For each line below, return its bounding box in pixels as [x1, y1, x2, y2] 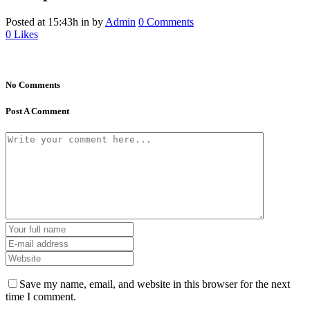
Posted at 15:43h [6, 15, 78, 28]
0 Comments [138, 15, 194, 28]
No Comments [6, 79, 60, 90]
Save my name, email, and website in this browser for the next [19, 278, 290, 291]
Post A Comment [6, 106, 69, 117]
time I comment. [6, 291, 76, 303]
